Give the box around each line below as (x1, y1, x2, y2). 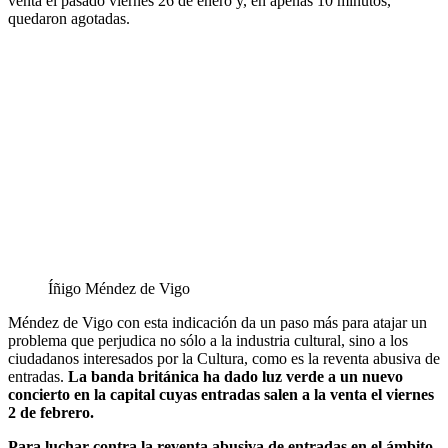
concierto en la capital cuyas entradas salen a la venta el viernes (8, 385, 434, 403)
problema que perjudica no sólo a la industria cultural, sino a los (8, 331, 408, 349)
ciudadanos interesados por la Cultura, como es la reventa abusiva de (8, 349, 440, 367)
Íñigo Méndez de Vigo (48, 279, 190, 297)
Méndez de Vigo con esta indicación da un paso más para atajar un (8, 313, 427, 331)
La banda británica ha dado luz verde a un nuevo (68, 367, 403, 385)
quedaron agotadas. (8, 9, 130, 27)
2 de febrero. (8, 403, 94, 421)
